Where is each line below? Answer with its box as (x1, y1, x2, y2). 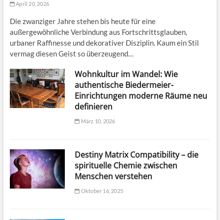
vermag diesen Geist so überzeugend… (9, 49, 134, 58)
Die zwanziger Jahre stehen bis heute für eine (9, 17, 156, 26)
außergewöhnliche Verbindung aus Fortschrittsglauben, (9, 27, 187, 37)
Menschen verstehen (75, 171, 153, 182)
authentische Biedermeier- (75, 80, 174, 91)
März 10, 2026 (80, 118, 115, 125)
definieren (75, 101, 113, 112)
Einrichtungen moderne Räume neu (75, 90, 208, 102)
